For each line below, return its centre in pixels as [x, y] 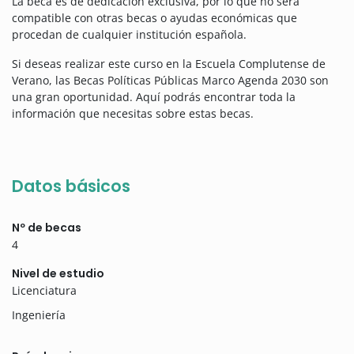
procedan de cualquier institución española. [129, 35]
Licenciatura [44, 291]
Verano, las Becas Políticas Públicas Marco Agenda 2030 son [170, 81]
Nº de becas [47, 228]
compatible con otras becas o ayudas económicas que [154, 18]
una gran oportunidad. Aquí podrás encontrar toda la [154, 97]
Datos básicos [71, 186]
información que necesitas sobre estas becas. [133, 114]
